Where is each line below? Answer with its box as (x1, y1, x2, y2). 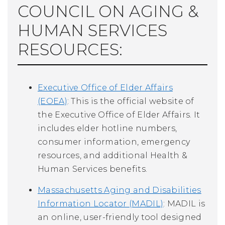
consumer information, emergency (38, 137, 190, 147)
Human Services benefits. (38, 164, 148, 174)
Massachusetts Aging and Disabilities (38, 185, 201, 195)
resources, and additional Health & (38, 150, 188, 160)
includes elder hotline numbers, (38, 123, 177, 133)
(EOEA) (38, 96, 67, 106)
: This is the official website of (67, 96, 194, 106)
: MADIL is (163, 198, 205, 208)
